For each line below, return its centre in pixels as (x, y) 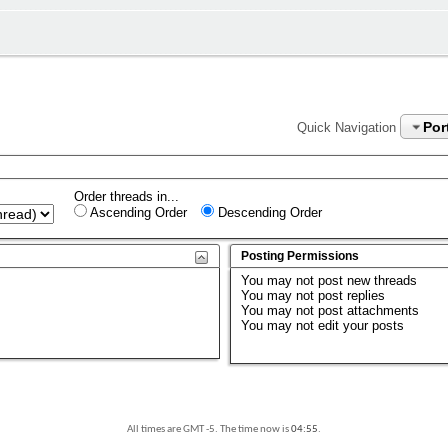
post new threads (366, 280)
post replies (350, 295)
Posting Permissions (300, 255)
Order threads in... (126, 196)
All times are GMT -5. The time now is (209, 429)
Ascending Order (137, 212)
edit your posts (359, 325)
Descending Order (268, 212)
